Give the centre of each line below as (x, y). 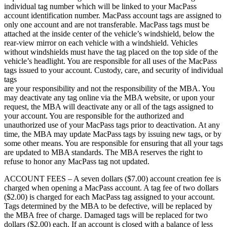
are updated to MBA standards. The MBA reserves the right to (103, 153)
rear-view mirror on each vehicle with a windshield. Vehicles (101, 43)
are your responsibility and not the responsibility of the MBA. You (109, 89)
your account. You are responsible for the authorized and (94, 116)
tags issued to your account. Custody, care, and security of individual (113, 70)
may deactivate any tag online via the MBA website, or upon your (109, 98)
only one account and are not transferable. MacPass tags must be (107, 25)
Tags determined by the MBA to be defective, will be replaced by (108, 206)
